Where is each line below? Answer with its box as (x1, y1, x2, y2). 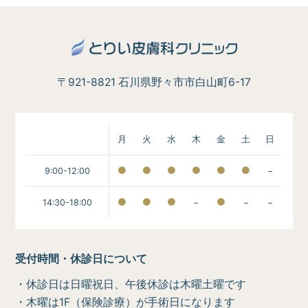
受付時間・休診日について (15, 252, 148, 266)
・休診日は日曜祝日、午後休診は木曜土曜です (15, 277, 247, 291)
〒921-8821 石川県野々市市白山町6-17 (57, 75, 251, 89)
